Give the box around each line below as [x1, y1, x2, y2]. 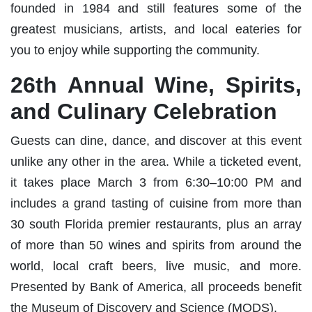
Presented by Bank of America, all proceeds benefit [10, 279, 302, 294]
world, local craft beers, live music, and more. [10, 258, 302, 273]
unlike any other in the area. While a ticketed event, [10, 154, 302, 169]
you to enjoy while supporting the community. [10, 42, 260, 57]
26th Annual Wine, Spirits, [10, 72, 302, 97]
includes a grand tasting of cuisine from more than [10, 196, 302, 210]
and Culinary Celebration [10, 98, 277, 124]
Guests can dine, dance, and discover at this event [10, 133, 302, 148]
